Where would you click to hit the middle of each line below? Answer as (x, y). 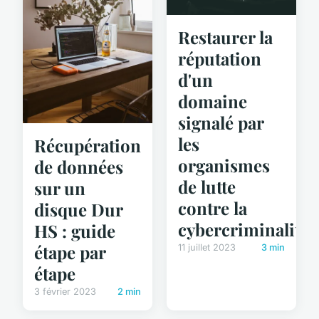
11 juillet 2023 (207, 247)
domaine (213, 101)
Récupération (88, 145)
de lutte (207, 186)
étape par (70, 252)
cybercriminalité (244, 229)
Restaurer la (225, 37)
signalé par (221, 122)
